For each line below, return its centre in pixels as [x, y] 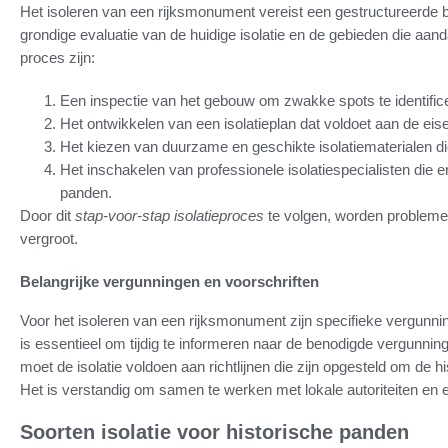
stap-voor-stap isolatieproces [169, 216]
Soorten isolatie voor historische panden [214, 432]
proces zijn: [57, 58]
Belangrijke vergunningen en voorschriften [169, 282]
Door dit [47, 216]
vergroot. [49, 239]
